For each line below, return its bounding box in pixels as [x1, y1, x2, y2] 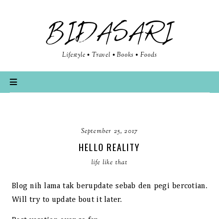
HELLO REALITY [79, 140, 140, 153]
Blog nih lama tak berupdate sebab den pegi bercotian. [12, 182, 207, 190]
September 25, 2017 [81, 127, 138, 136]
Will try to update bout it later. [12, 196, 122, 204]
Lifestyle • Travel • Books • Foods [62, 51, 157, 60]
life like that [91, 158, 128, 167]
